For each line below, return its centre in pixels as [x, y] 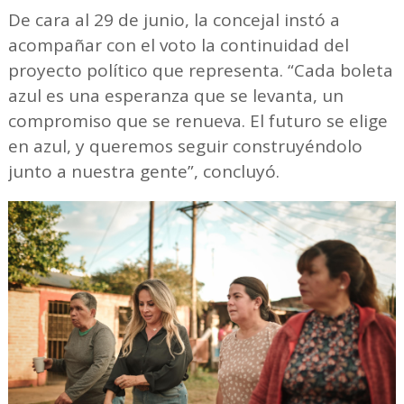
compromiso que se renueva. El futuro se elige [197, 121]
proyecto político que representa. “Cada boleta [200, 70]
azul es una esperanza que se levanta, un [175, 96]
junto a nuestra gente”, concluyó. [143, 171]
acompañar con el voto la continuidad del [178, 45]
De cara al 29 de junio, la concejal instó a [174, 20]
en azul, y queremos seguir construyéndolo [185, 146]
